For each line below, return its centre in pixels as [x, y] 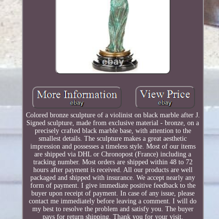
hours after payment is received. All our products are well [113, 170]
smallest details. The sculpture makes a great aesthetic [113, 139]
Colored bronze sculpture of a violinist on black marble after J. [113, 115]
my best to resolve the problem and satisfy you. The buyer [113, 209]
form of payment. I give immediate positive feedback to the [113, 186]
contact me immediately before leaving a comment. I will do [113, 201]
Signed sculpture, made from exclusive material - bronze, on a [113, 123]
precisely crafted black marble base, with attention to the [113, 131]
